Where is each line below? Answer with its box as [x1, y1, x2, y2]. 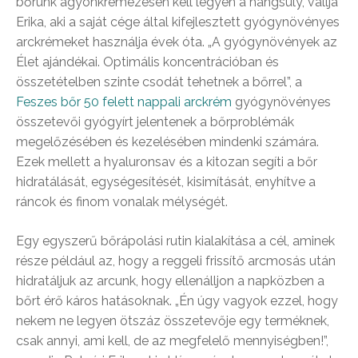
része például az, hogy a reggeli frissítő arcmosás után [16, 253, 336, 268]
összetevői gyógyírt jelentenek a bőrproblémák [16, 114, 294, 129]
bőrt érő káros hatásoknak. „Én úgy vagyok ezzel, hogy [16, 293, 338, 308]
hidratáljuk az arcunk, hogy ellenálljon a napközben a [16, 273, 324, 288]
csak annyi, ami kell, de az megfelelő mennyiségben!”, [16, 333, 328, 348]
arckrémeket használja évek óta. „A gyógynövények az [16, 34, 337, 50]
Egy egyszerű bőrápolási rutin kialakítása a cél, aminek [16, 233, 335, 249]
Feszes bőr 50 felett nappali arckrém [16, 94, 232, 109]
